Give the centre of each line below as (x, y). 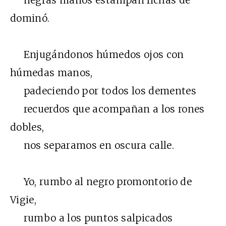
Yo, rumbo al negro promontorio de (101, 182)
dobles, (27, 127)
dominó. (30, 18)
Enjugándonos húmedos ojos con (97, 55)
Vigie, (23, 200)
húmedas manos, (51, 73)
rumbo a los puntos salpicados (92, 218)
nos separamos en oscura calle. (92, 146)
